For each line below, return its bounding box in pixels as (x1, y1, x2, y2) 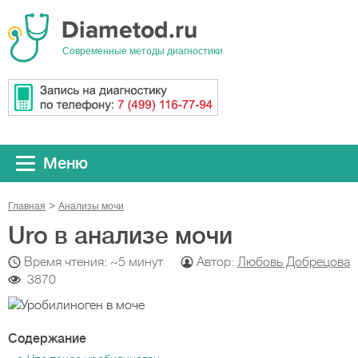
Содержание (8, 332, 86, 346)
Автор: (197, 255, 237, 269)
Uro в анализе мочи (8, 222, 233, 249)
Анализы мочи (58, 201, 124, 212)
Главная (8, 201, 46, 212)
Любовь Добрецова (237, 255, 350, 269)
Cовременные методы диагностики (62, 46, 223, 57)
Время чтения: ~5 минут (24, 255, 163, 269)
